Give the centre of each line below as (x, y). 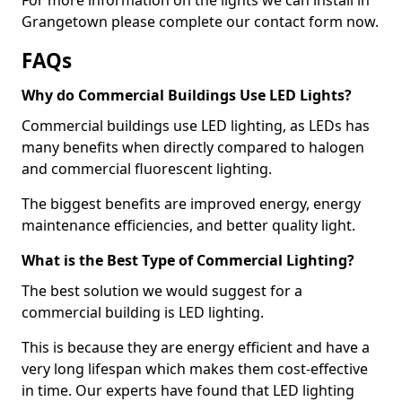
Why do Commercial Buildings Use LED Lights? (187, 95)
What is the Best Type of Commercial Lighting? (188, 260)
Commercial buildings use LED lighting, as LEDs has (196, 125)
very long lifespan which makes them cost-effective (195, 368)
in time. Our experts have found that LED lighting (188, 390)
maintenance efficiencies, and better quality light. (188, 225)
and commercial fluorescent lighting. (147, 168)
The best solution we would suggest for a (162, 290)
